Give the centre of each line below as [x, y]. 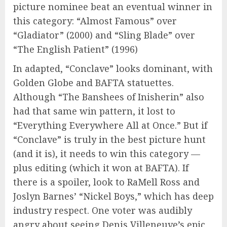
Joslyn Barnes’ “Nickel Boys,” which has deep [113, 196]
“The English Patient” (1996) [75, 49]
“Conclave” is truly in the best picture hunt [109, 139]
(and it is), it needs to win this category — [107, 153]
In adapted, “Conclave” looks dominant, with [113, 68]
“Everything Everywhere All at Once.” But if [110, 125]
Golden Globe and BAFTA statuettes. [93, 82]
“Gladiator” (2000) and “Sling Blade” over [104, 35]
